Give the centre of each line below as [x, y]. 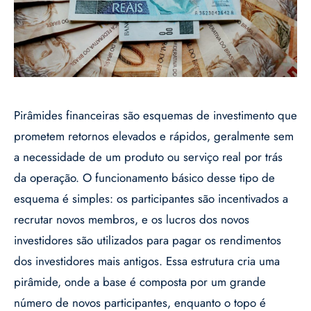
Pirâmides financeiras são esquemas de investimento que [155, 116]
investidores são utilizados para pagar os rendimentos [148, 241]
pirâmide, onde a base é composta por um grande [140, 282]
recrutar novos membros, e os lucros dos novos [132, 220]
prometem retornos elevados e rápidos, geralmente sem [154, 136]
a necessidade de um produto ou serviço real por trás [148, 157]
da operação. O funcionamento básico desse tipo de [144, 178]
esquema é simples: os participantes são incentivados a [151, 199]
